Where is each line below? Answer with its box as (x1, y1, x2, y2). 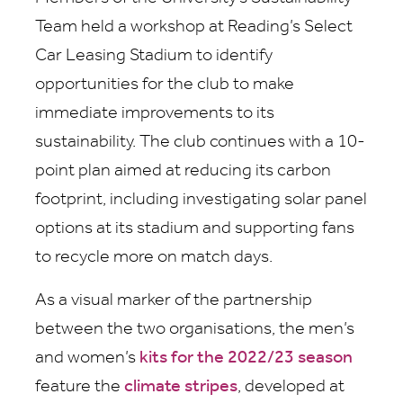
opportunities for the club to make (35, 76, 294, 94)
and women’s (35, 349, 139, 368)
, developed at (237, 378, 345, 397)
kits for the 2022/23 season (139, 349, 353, 368)
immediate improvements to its (35, 104, 274, 123)
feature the (35, 378, 124, 397)
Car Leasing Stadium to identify (35, 47, 273, 66)
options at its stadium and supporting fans (35, 219, 354, 238)
